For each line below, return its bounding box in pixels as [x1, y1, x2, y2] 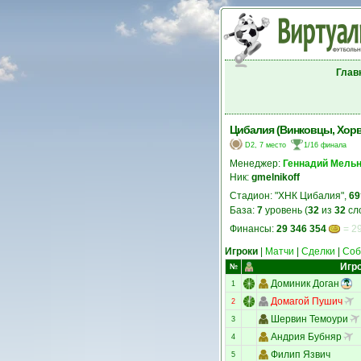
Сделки [301, 246, 335, 257]
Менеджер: [230, 158, 283, 169]
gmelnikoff [251, 172, 300, 183]
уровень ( [263, 205, 308, 216]
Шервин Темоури [271, 313, 348, 325]
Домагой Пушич [271, 295, 342, 307]
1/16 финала [304, 141, 346, 149]
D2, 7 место [245, 141, 286, 149]
